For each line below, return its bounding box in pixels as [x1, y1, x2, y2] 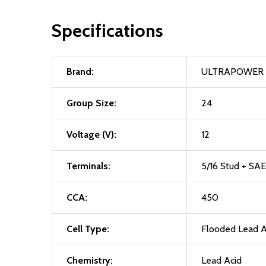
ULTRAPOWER [201, 66, 264, 77]
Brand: [66, 66, 94, 77]
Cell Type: [66, 223, 109, 235]
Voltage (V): [66, 129, 116, 140]
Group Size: [66, 97, 116, 109]
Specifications [52, 20, 163, 42]
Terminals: [66, 160, 110, 172]
